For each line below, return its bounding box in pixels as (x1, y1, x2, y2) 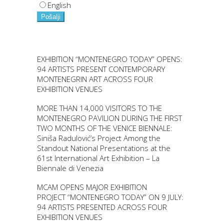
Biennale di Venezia (37, 163, 103, 173)
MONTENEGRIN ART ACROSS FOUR (37, 74, 153, 84)
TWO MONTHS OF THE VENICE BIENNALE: (37, 123, 172, 133)
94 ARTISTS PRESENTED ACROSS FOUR (37, 202, 167, 212)
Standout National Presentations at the (37, 143, 170, 153)
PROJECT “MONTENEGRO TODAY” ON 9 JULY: (37, 192, 183, 202)
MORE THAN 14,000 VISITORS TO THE (37, 103, 162, 113)
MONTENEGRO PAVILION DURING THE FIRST (37, 113, 182, 123)
